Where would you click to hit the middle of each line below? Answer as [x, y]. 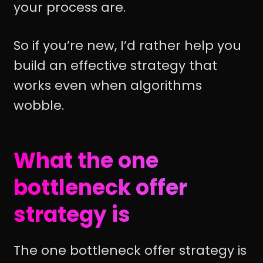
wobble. [39, 105]
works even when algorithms [108, 85]
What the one [86, 160]
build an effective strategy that [115, 65]
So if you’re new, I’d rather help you [127, 45]
